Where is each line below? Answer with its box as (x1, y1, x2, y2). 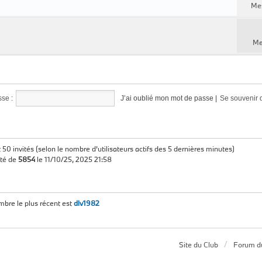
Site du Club (179, 240, 218, 249)
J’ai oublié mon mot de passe (120, 94, 213, 102)
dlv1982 (74, 198, 99, 208)
